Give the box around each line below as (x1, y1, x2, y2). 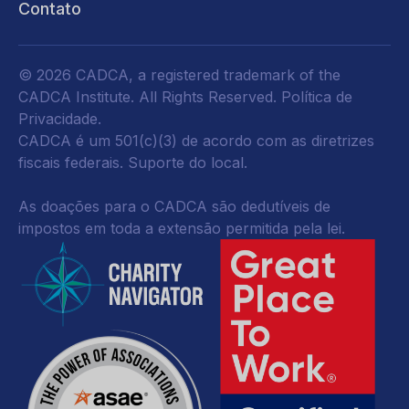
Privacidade (18, 110, 98, 128)
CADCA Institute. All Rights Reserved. (18, 88, 281, 106)
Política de (281, 88, 352, 106)
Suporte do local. (128, 153, 247, 172)
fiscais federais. (18, 153, 128, 172)
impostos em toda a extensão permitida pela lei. (18, 219, 345, 237)
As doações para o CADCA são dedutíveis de (18, 197, 330, 215)
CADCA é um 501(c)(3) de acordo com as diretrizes (18, 131, 374, 150)
